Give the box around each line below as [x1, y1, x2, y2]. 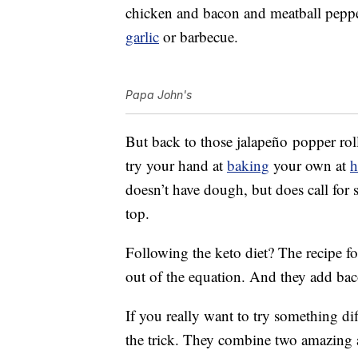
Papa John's [125, 88, 192, 102]
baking [227, 155, 269, 176]
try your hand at [125, 155, 227, 176]
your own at [269, 155, 350, 176]
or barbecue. [159, 26, 238, 47]
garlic [125, 26, 159, 47]
